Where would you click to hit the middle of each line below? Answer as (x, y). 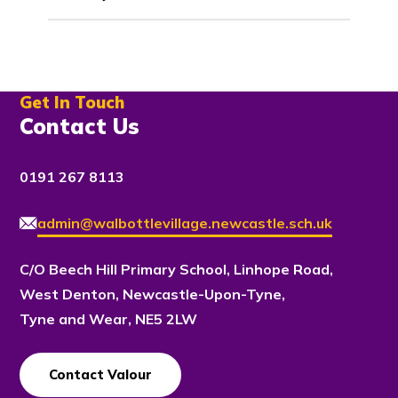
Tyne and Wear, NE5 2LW (109, 318)
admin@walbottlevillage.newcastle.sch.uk (184, 223)
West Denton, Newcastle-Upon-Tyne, (153, 294)
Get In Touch (72, 103)
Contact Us (80, 127)
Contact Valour (101, 374)
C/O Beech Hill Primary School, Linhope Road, (177, 269)
